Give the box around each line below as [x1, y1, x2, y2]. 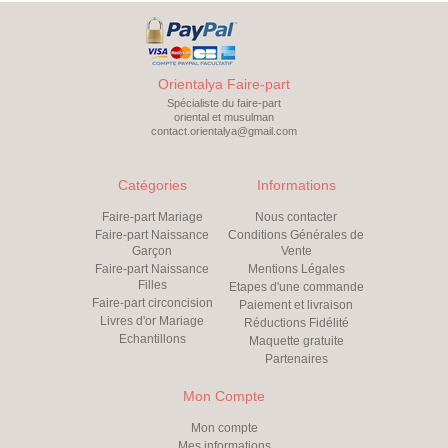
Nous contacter [255, 210, 337, 225]
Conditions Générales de [228, 228, 364, 243]
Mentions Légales [247, 262, 345, 277]
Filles [137, 278, 167, 293]
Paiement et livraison [239, 298, 353, 313]
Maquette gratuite [248, 334, 344, 349]
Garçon [132, 244, 172, 259]
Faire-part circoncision [91, 296, 213, 311]
